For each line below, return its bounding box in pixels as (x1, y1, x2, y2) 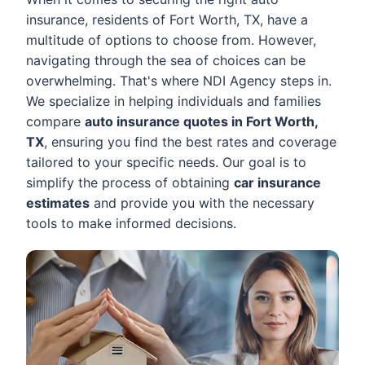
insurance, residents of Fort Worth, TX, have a (26, 11, 308, 28)
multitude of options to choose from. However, (26, 32, 316, 48)
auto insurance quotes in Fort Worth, (85, 113, 318, 130)
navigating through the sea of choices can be (26, 52, 306, 68)
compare (26, 113, 85, 130)
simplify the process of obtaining (26, 174, 234, 191)
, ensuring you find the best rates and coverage (44, 134, 336, 150)
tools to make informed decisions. (26, 215, 236, 231)
